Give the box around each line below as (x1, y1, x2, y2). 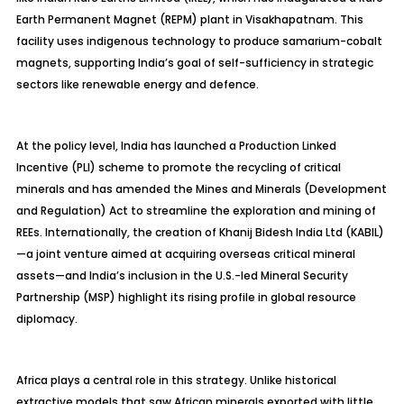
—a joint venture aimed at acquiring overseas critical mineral (15, 246, 355, 262)
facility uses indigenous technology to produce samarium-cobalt (15, 33, 382, 49)
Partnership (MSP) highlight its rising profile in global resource (15, 289, 356, 305)
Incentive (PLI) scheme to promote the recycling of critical (15, 160, 341, 175)
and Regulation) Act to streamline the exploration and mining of (15, 203, 376, 218)
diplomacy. (15, 311, 78, 326)
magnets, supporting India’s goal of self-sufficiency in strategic (15, 55, 373, 70)
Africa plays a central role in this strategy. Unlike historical (15, 372, 336, 388)
